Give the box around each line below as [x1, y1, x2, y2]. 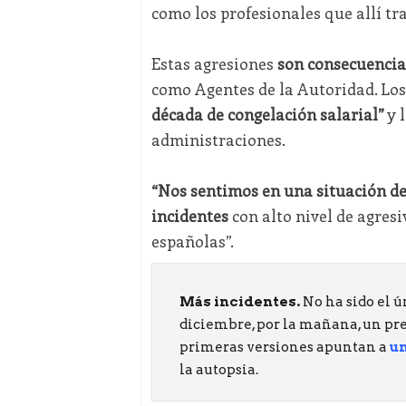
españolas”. [150, 230, 234, 253]
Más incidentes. [179, 294, 300, 311]
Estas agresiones [150, 53, 277, 75]
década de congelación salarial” [150, 103, 384, 126]
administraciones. [150, 129, 285, 151]
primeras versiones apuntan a [179, 339, 390, 356]
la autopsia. [179, 362, 258, 379]
